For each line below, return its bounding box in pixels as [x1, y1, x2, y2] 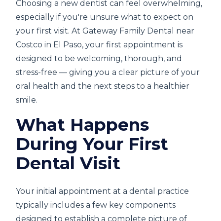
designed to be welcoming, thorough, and [16, 54, 182, 63]
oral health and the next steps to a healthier [16, 81, 189, 91]
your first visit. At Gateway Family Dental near [16, 26, 194, 36]
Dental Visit [16, 152, 120, 174]
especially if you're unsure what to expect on [16, 12, 193, 22]
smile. [16, 95, 37, 105]
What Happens [16, 114, 149, 135]
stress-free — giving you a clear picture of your [16, 68, 200, 77]
